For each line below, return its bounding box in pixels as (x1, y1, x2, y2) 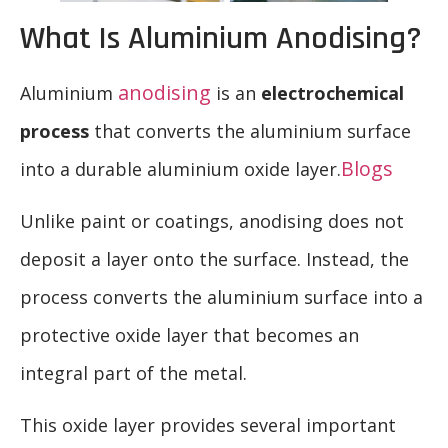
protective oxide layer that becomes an (20, 322, 359, 347)
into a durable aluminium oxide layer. (20, 156, 341, 181)
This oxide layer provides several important (20, 413, 396, 438)
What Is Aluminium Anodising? (20, 17, 422, 59)
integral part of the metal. (20, 360, 247, 385)
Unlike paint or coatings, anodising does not (20, 208, 404, 233)
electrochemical (261, 80, 404, 105)
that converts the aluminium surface (89, 118, 411, 143)
